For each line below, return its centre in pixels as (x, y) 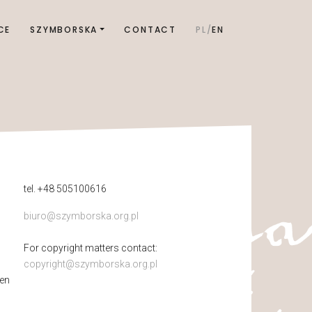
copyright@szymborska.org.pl (90, 264)
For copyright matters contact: (90, 248)
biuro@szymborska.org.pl (81, 216)
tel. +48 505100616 (65, 189)
